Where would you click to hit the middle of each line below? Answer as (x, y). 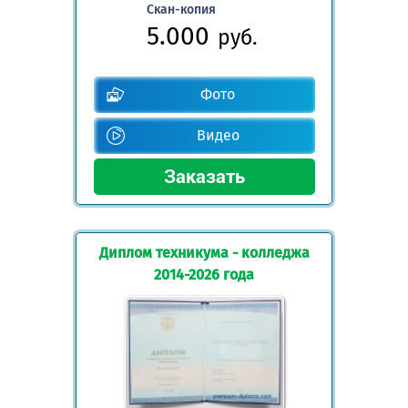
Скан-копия (181, 10)
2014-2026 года (204, 275)
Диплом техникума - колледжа (204, 253)
